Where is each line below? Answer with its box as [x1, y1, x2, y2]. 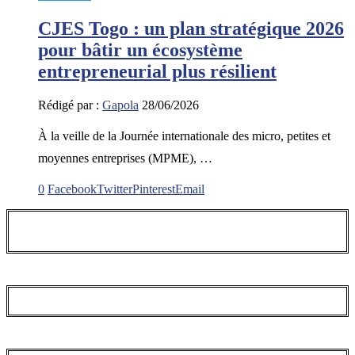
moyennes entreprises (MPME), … [38, 151, 212, 165]
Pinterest [132, 181, 175, 196]
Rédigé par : [38, 97, 102, 112]
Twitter [97, 181, 132, 196]
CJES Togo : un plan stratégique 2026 [38, 17, 344, 39]
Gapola [102, 97, 139, 112]
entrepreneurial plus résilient [38, 60, 277, 82]
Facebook [48, 181, 97, 196]
